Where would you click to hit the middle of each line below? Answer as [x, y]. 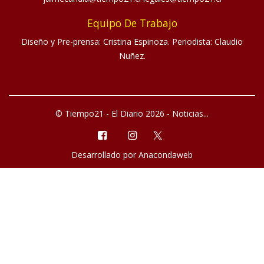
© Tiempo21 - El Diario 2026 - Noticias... [132, 114]
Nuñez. [132, 56]
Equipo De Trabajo [132, 23]
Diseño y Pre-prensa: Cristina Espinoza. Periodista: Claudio [132, 42]
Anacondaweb [166, 155]
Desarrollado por [105, 155]
